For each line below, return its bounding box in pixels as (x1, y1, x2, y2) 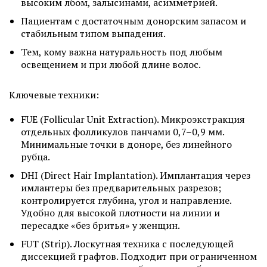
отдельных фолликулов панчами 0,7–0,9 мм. (21, 125, 224, 138)
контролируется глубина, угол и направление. (21, 194, 231, 207)
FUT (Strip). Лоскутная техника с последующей (21, 237, 234, 250)
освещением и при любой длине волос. (21, 58, 201, 71)
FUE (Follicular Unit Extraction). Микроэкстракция (21, 113, 245, 126)
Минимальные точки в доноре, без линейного (21, 138, 232, 151)
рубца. (21, 150, 50, 163)
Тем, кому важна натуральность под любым (21, 45, 222, 58)
